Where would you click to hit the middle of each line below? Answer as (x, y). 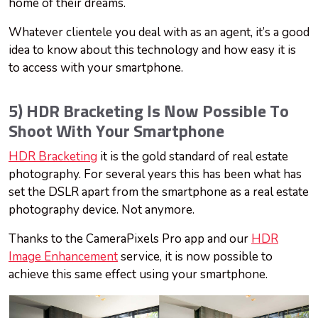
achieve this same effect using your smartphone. (138, 275)
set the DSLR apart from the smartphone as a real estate (159, 192)
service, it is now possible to (195, 257)
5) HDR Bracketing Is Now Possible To (149, 113)
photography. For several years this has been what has (155, 175)
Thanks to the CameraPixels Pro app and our (130, 239)
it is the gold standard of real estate (193, 157)
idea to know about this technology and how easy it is (152, 50)
